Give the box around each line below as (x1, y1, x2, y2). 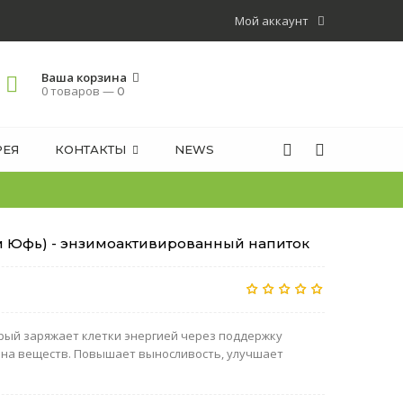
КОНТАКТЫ (55, 142, 126, 157)
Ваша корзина (41, 68, 130, 85)
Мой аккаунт (235, 13, 311, 29)
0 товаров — (41, 82, 117, 99)
